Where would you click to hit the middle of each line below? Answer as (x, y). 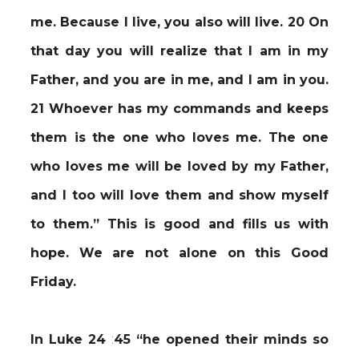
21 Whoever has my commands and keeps (179, 109)
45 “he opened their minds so (221, 339)
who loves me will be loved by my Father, (179, 166)
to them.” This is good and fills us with (179, 224)
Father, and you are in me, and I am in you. (179, 80)
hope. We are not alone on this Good (179, 253)
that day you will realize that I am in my (179, 51)
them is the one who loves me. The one (179, 137)
